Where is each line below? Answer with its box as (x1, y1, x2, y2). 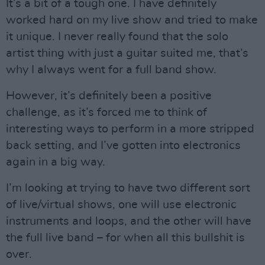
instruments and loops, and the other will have (6, 215, 251, 227)
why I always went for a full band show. (6, 64, 216, 76)
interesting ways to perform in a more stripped (6, 123, 254, 135)
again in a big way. (6, 156, 105, 168)
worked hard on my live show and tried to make (6, 14, 258, 26)
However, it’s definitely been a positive (6, 90, 212, 102)
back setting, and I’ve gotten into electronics (6, 140, 241, 151)
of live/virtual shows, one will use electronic (6, 199, 237, 211)
